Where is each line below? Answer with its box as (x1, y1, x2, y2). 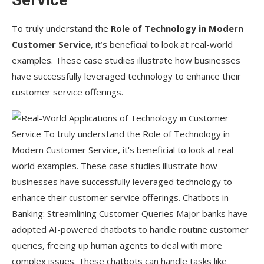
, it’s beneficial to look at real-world (91, 38, 233, 51)
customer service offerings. (12, 86, 123, 98)
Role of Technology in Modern (111, 22, 243, 35)
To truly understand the (12, 22, 111, 35)
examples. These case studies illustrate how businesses (12, 54, 240, 67)
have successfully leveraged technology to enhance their (12, 70, 241, 82)
